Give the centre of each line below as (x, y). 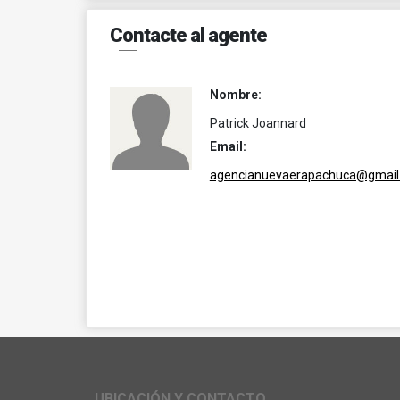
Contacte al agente (188, 35)
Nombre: (235, 95)
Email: (228, 146)
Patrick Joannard (258, 123)
